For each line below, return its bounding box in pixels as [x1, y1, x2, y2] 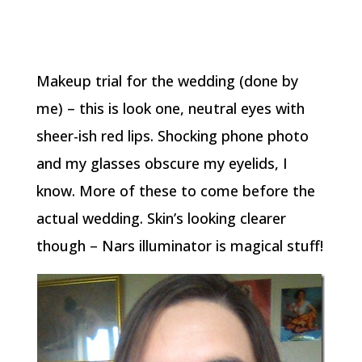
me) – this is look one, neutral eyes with [36, 99, 305, 118]
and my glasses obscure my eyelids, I [36, 154, 288, 173]
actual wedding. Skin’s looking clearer [36, 208, 286, 228]
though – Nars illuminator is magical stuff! [36, 236, 323, 255]
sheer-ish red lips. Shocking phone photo [36, 126, 309, 145]
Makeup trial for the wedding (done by [36, 71, 298, 90]
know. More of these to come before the [36, 181, 315, 200]
